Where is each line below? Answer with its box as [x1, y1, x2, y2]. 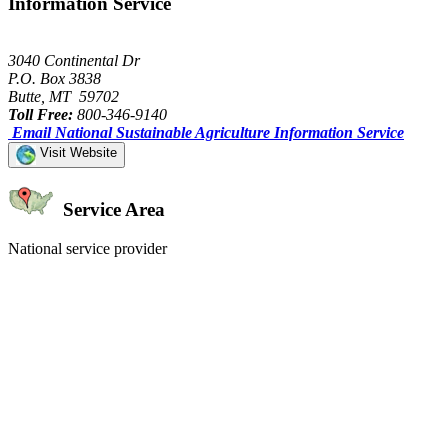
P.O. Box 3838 [8, 69, 101, 87]
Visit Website [36, 144, 117, 160]
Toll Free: [8, 105, 73, 123]
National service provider [8, 240, 167, 258]
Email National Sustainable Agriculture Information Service [12, 123, 404, 141]
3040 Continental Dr [8, 51, 140, 69]
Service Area [58, 199, 165, 221]
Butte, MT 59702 [8, 87, 119, 105]
